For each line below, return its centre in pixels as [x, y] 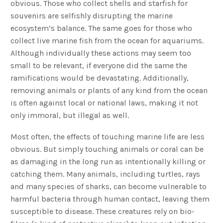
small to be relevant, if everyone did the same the [99, 66]
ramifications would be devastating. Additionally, [100, 78]
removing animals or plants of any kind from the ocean [109, 91]
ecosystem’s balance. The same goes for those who [101, 28]
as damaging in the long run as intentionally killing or [108, 161]
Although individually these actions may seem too [101, 53]
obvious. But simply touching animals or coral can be [107, 149]
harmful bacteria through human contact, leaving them [110, 199]
